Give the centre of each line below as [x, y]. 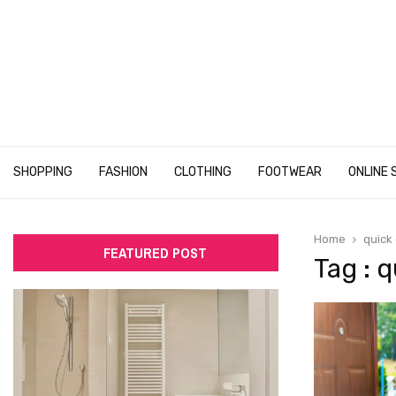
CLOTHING [203, 172]
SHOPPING [43, 172]
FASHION [123, 172]
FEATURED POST [155, 253]
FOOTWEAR [290, 172]
